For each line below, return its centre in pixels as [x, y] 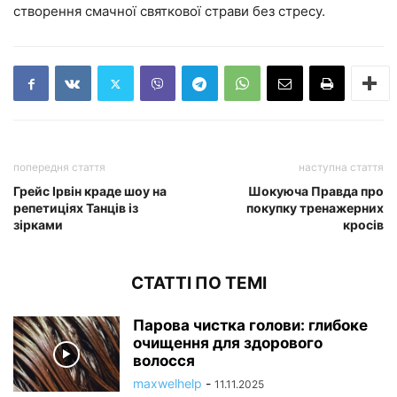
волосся [164, 361]
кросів [363, 225]
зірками [38, 225]
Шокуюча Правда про [316, 191]
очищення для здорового [228, 343]
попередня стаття [59, 167]
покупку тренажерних [315, 208]
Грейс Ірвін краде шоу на [90, 191]
